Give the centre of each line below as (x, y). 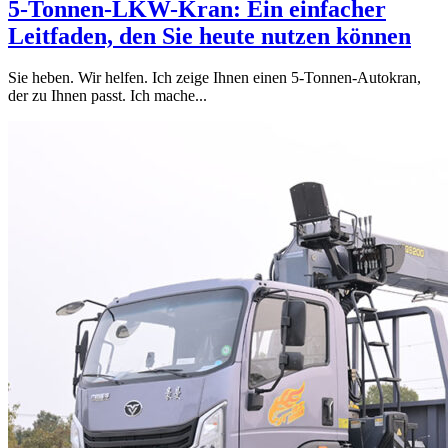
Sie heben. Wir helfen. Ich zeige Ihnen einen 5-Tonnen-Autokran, (214, 78)
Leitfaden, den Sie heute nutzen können (209, 35)
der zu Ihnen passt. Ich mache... (107, 96)
